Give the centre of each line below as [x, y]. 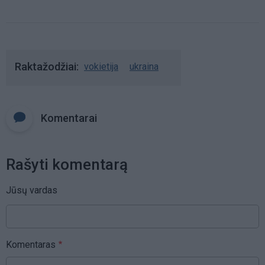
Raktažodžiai [46, 66]
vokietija [101, 66]
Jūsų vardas [32, 190]
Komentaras [31, 244]
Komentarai [69, 118]
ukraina [144, 66]
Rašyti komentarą [67, 164]
